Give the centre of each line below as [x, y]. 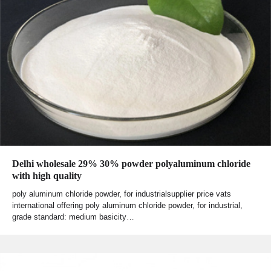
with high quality [47, 176]
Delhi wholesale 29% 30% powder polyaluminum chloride [131, 164]
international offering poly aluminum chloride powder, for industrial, [127, 206]
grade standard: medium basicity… [73, 217]
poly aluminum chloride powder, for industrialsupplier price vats [122, 194]
